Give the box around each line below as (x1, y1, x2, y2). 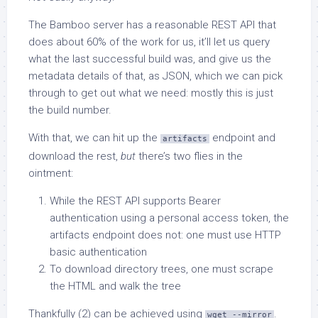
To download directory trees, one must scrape (50, 263, 273, 275)
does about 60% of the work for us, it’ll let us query (28, 35, 270, 48)
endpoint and (209, 131, 275, 144)
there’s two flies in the (136, 150, 243, 163)
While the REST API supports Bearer (50, 194, 221, 207)
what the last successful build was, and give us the (28, 53, 271, 65)
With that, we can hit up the (28, 131, 160, 144)
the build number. (28, 104, 111, 116)
